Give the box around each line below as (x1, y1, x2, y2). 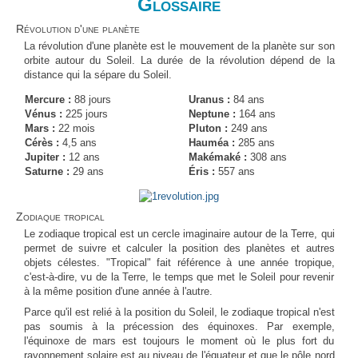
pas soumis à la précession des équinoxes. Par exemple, (23, 320, 335, 333)
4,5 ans (58, 136, 97, 149)
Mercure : (24, 93, 71, 105)
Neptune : (188, 107, 236, 120)
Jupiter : (24, 150, 66, 163)
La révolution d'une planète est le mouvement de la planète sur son (23, 39, 335, 52)
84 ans (229, 93, 265, 105)
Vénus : (24, 107, 62, 120)
